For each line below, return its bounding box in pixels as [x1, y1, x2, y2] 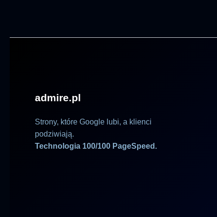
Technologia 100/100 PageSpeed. [35, 142, 157, 150]
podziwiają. [35, 130, 74, 138]
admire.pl [35, 92, 81, 103]
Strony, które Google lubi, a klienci [35, 118, 152, 126]
